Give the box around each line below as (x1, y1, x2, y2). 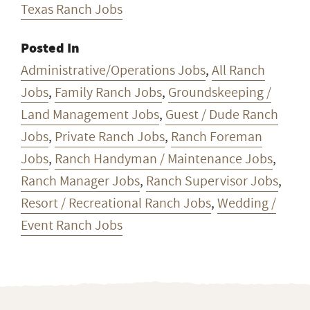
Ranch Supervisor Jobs (146, 171, 278, 191)
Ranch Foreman (171, 127, 262, 147)
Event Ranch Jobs (21, 215, 122, 235)
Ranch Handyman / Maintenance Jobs (55, 149, 273, 169)
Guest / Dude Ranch (165, 104, 278, 125)
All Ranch (212, 60, 265, 80)
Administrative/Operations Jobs (21, 60, 206, 80)
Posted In (21, 38, 80, 57)
